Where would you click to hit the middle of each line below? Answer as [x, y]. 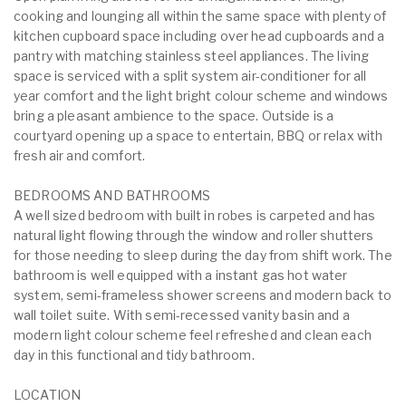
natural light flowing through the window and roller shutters [194, 235]
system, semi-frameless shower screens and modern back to [203, 295]
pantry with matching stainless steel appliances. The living [192, 56]
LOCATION [48, 395]
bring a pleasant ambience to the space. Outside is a [174, 116]
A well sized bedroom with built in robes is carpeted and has [195, 215]
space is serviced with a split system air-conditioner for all [190, 76]
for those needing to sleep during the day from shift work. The [203, 255]
